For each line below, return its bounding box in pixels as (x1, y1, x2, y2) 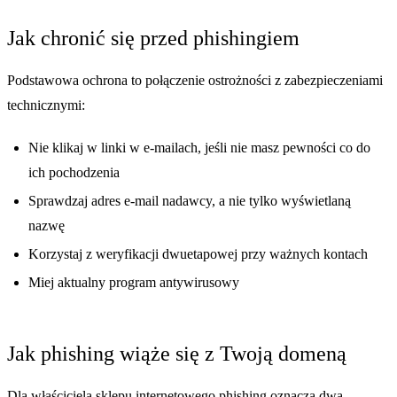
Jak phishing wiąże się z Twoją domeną (7, 342, 346, 366)
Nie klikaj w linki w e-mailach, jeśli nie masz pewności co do (28, 140, 370, 156)
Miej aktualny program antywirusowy (28, 275, 239, 291)
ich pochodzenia (28, 165, 120, 181)
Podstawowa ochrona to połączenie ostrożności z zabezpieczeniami (7, 73, 383, 89)
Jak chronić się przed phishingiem (7, 27, 300, 51)
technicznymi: (7, 97, 85, 113)
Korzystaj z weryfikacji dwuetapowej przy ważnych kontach (28, 246, 368, 262)
